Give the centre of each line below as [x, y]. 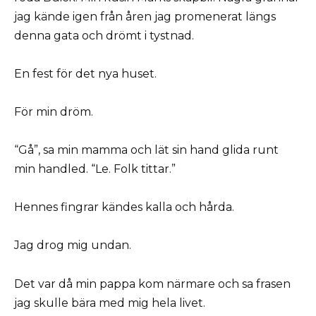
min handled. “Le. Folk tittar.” [95, 169]
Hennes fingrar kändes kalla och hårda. [124, 207]
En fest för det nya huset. [85, 73]
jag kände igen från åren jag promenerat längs [145, 16]
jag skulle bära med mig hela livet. [110, 303]
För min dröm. [54, 111]
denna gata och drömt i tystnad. [104, 35]
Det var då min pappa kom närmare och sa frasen [152, 284]
